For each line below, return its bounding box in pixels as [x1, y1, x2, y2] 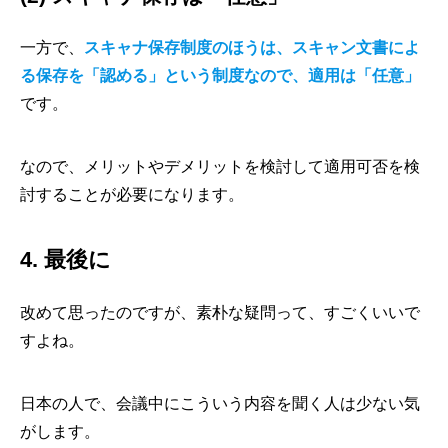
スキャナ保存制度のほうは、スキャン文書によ [84, 39, 420, 56]
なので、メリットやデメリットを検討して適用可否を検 [20, 158, 420, 175]
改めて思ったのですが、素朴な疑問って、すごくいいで [20, 304, 420, 322]
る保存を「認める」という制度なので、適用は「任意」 [20, 67, 420, 84]
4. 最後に [20, 247, 111, 272]
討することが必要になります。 [20, 186, 244, 203]
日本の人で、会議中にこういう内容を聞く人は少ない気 [20, 395, 420, 413]
